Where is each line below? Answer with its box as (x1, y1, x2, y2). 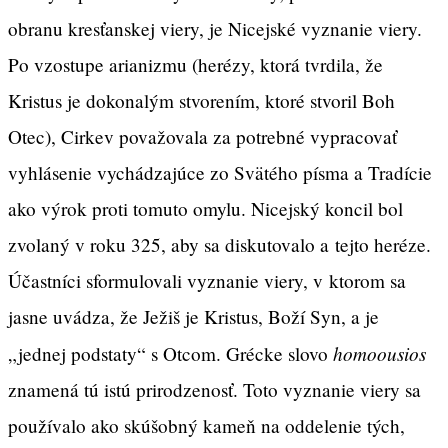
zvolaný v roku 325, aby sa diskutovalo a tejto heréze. (8, 231, 431, 257)
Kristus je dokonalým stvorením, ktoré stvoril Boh (8, 87, 395, 113)
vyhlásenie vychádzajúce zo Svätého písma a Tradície (8, 159, 432, 185)
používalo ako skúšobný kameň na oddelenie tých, (8, 412, 405, 438)
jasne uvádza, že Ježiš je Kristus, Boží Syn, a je (8, 303, 379, 329)
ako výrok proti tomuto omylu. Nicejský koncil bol (8, 195, 403, 221)
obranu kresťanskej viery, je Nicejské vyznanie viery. (8, 15, 422, 41)
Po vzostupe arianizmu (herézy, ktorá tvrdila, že (8, 51, 383, 77)
